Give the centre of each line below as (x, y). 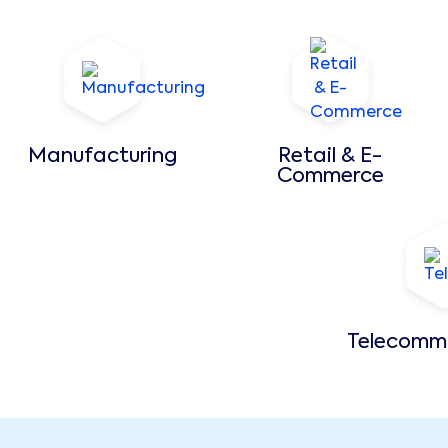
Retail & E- (330, 157)
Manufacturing (102, 157)
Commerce (330, 177)
